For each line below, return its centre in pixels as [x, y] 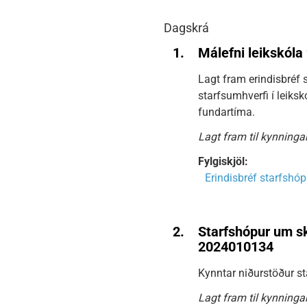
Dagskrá [186, 28]
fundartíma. [226, 112]
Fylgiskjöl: [223, 161]
